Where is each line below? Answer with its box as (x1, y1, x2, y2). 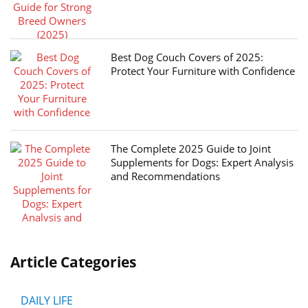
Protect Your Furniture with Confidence (111, 64, 296, 78)
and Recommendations (111, 169, 221, 184)
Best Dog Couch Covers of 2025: (111, 50, 264, 65)
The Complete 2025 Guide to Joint (111, 142, 272, 156)
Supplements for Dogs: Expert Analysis (111, 155, 294, 170)
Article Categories (10, 252, 136, 272)
